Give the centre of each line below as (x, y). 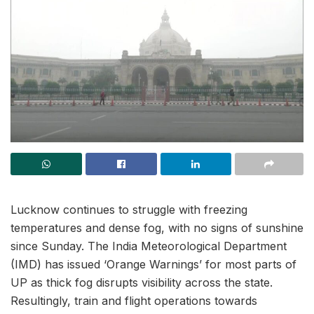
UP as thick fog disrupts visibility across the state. (142, 282)
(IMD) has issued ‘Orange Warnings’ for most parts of (153, 264)
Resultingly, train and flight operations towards (134, 300)
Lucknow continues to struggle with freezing (129, 209)
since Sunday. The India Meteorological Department (149, 246)
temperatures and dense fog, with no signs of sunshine (157, 227)
